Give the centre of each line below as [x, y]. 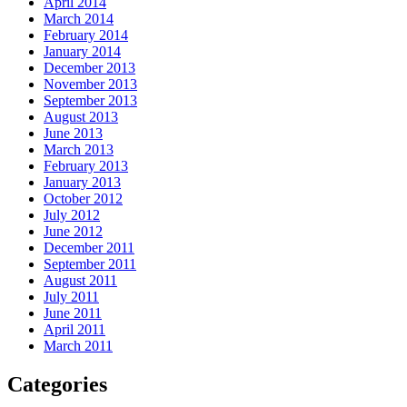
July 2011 [71, 297]
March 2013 [79, 150]
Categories [57, 385]
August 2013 [81, 117]
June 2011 [73, 313]
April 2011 [74, 330]
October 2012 [83, 199]
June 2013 [73, 134]
